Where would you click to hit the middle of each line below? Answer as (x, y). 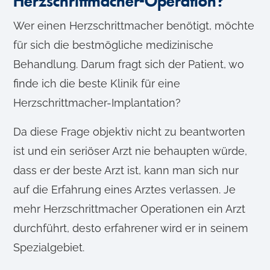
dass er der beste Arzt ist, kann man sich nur (126, 171)
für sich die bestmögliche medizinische (114, 45)
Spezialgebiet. (49, 248)
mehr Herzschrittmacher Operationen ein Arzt (130, 209)
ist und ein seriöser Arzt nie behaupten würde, (130, 151)
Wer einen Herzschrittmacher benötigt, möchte (134, 26)
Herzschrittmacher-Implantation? (97, 103)
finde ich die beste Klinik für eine (97, 84)
